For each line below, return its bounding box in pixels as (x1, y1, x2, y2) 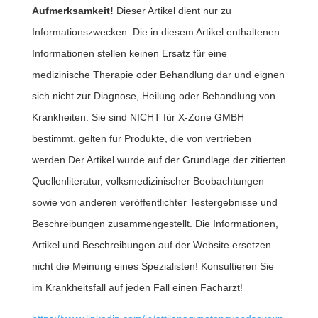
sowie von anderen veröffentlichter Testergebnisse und (31, 197, 278, 208)
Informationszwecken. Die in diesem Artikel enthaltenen (31, 26, 280, 38)
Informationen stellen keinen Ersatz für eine (31, 48, 227, 59)
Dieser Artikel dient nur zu (113, 5, 231, 16)
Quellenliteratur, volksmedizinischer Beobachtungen (31, 175, 264, 187)
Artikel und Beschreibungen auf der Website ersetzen (31, 239, 271, 251)
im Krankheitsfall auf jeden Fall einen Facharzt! (31, 282, 243, 293)
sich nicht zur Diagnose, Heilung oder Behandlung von (31, 90, 275, 102)
